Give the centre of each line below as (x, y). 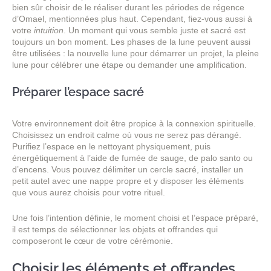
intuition (49, 30)
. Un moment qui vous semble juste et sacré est (155, 30)
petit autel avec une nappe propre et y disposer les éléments (128, 181)
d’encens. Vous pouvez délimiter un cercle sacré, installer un (128, 170)
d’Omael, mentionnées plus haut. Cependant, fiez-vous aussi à (132, 18)
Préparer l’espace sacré (78, 92)
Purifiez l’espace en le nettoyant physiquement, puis (111, 147)
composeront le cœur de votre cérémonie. (93, 240)
